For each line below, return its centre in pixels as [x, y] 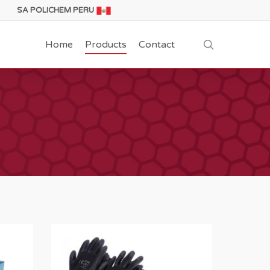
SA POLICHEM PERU [56, 10]
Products [106, 45]
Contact [157, 45]
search [230, 44]
